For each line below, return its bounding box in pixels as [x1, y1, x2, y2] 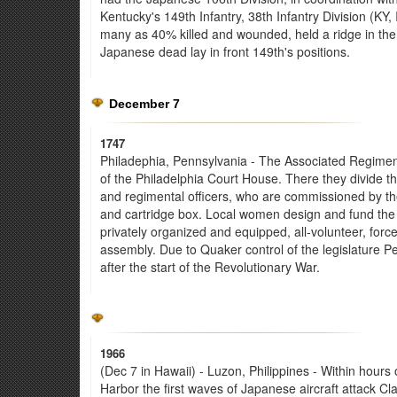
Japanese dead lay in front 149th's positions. [100, 43, 350, 61]
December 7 [109, 97, 180, 112]
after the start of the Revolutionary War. [100, 258, 320, 276]
